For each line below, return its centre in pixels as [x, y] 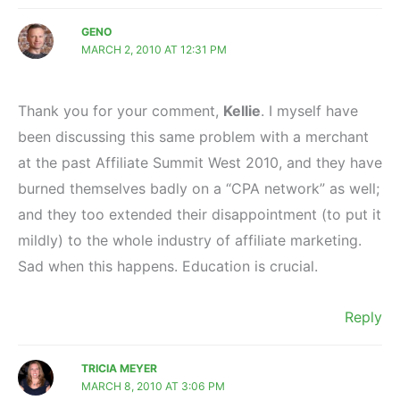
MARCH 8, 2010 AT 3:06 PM [154, 386]
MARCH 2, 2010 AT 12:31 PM [154, 49]
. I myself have [309, 110]
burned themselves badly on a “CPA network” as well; [199, 188]
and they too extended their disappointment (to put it [200, 214]
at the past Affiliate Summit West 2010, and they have [200, 162]
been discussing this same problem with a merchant [193, 136]
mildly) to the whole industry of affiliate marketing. [190, 240]
